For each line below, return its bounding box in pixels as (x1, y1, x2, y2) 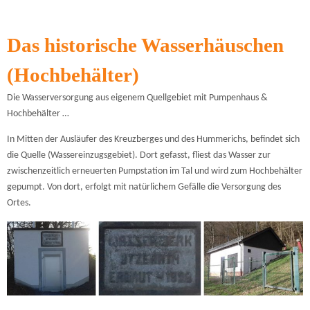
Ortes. (7, 198, 31, 209)
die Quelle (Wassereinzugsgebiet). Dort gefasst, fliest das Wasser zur (7, 150, 271, 161)
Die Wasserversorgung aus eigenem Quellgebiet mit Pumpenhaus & (7, 92, 268, 103)
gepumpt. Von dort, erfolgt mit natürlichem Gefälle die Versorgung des (7, 182, 281, 193)
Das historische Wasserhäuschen (7, 33, 284, 56)
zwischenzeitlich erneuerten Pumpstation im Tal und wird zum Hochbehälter (7, 166, 302, 177)
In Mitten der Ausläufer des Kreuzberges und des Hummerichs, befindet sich (7, 134, 300, 145)
